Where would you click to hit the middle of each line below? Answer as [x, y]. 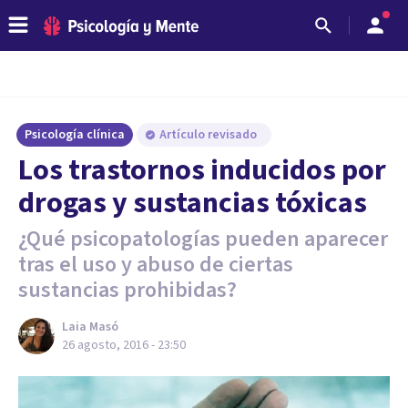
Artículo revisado [209, 135]
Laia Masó [90, 327]
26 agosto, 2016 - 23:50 [124, 345]
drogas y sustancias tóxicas [193, 203]
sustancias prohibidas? [127, 290]
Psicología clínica [75, 135]
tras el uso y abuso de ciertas [156, 265]
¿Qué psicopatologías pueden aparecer [203, 239]
